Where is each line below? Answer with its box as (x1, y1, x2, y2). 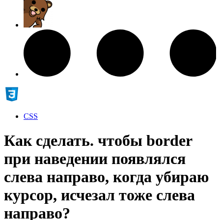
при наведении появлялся (4, 149, 186, 167)
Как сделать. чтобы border (4, 131, 192, 149)
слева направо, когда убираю (4, 167, 209, 186)
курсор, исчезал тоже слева (4, 186, 195, 204)
